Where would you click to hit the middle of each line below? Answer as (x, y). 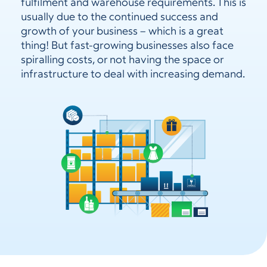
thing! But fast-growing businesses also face (127, 46)
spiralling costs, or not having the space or (122, 60)
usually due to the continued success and (119, 18)
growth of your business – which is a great (122, 32)
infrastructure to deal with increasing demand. (133, 75)
